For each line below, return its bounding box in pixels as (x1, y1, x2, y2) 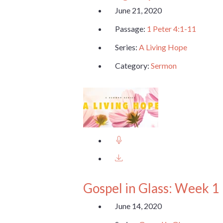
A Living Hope (139, 42, 187, 52)
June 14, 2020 (115, 201, 162, 211)
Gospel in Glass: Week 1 (83, 180, 219, 197)
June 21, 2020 (115, 5, 162, 15)
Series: (115, 42, 139, 52)
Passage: (115, 23, 147, 33)
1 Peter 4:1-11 (147, 23, 196, 33)
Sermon (151, 60, 177, 70)
